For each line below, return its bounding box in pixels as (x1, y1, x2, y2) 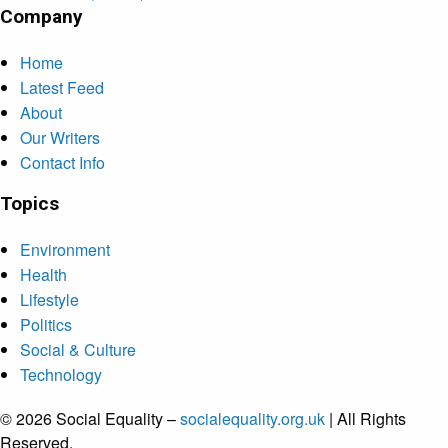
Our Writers (20, 126, 100, 150)
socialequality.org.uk (180, 407, 325, 431)
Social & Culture (20, 338, 136, 362)
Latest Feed (20, 76, 104, 100)
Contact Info (20, 151, 105, 175)
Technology (20, 363, 102, 387)
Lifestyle (20, 288, 79, 312)
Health (20, 263, 67, 287)
